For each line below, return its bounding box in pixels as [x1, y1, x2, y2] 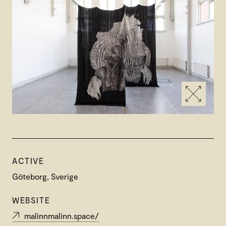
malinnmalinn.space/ [24, 211, 99, 221]
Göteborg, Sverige [12, 172, 78, 182]
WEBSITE [12, 195, 50, 205]
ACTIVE [12, 156, 44, 166]
